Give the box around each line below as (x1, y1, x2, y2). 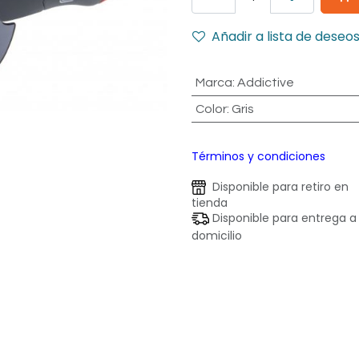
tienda (192, 195, 228, 212)
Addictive (236, 76, 294, 89)
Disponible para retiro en (206, 179, 349, 195)
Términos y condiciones (192, 148, 325, 164)
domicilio (192, 228, 242, 244)
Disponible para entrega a (209, 210, 357, 227)
